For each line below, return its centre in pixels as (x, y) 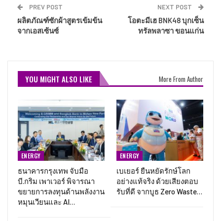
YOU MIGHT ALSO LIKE (59, 79)
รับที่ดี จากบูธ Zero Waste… (159, 191)
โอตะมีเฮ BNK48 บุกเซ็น (166, 20)
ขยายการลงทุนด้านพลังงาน (61, 191)
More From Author (181, 79)
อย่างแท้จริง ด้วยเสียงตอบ (157, 181)
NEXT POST (175, 7)
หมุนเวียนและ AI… (46, 202)
